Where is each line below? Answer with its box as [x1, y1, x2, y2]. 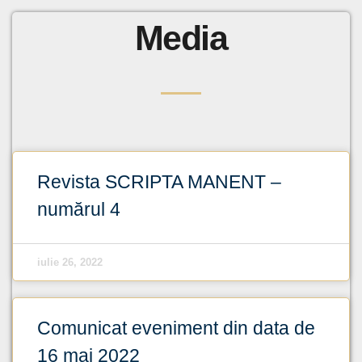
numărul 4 [37, 199, 120, 221]
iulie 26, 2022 [37, 256, 103, 269]
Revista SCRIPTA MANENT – [37, 171, 281, 193]
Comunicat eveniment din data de [37, 318, 315, 339]
